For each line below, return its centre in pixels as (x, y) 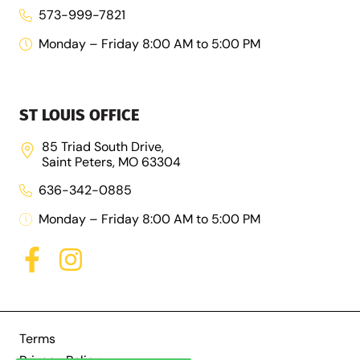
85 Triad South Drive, (103, 146)
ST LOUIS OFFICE (79, 115)
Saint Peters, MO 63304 (111, 162)
